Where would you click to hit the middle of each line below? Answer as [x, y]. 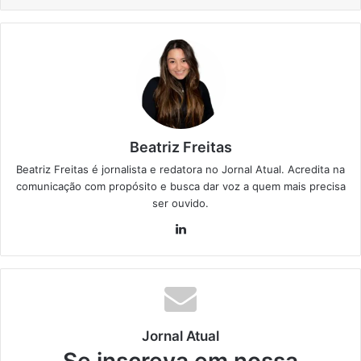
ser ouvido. [180, 203]
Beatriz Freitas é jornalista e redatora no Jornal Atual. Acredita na [180, 170]
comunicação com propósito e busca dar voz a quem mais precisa [180, 187]
